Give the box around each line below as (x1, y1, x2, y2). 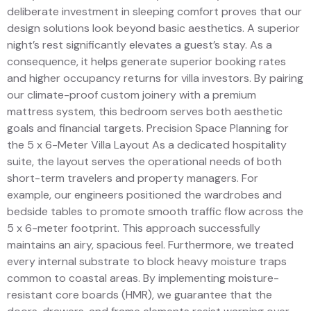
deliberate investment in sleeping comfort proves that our (7, 4, 302, 19)
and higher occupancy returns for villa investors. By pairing (7, 71, 303, 86)
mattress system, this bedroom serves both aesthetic (7, 104, 283, 119)
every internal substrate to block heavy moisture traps (7, 254, 287, 269)
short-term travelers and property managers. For (7, 171, 258, 186)
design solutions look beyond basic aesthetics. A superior (7, 21, 300, 36)
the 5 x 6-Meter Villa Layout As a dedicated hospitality (7, 137, 287, 153)
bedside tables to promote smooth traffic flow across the (7, 204, 303, 219)
